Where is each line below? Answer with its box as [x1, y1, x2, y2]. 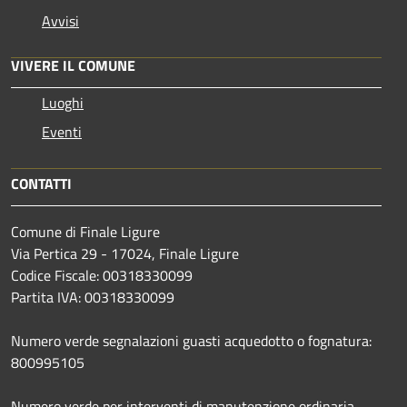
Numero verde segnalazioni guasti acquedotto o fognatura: [11, 330, 372, 352]
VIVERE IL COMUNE [11, 55, 135, 76]
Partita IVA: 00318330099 [11, 286, 174, 308]
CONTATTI [11, 173, 72, 194]
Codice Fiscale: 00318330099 [11, 264, 193, 286]
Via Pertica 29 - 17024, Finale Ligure [11, 243, 239, 264]
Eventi [42, 121, 82, 143]
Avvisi [42, 10, 79, 32]
